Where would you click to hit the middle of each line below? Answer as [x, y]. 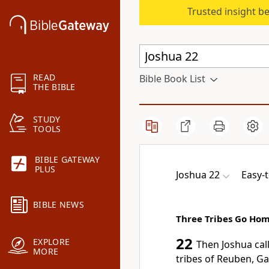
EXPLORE [52, 242]
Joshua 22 [198, 175]
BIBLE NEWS [59, 205]
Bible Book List [172, 79]
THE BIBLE [54, 87]
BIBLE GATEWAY [67, 160]
